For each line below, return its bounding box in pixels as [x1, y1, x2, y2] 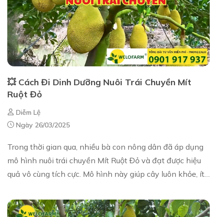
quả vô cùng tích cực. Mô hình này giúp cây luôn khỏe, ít [7, 169, 204, 179]
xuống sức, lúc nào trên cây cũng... [7, 182, 126, 192]
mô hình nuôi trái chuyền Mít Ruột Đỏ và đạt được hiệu [7, 155, 201, 165]
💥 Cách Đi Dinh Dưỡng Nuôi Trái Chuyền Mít [7, 76, 191, 88]
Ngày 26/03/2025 [14, 120, 70, 129]
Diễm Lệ [14, 108, 41, 117]
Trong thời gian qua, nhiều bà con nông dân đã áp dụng [7, 141, 203, 152]
